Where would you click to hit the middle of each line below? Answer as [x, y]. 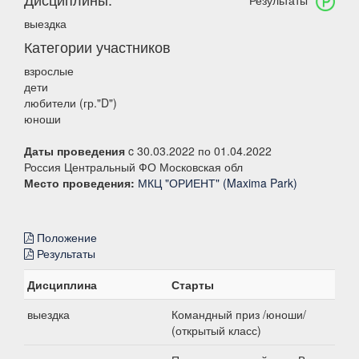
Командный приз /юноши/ [239, 314]
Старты [193, 284]
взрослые [49, 71]
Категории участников [97, 46]
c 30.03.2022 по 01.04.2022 [198, 151]
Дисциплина [62, 284]
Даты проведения [75, 151]
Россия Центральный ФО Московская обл [133, 167]
